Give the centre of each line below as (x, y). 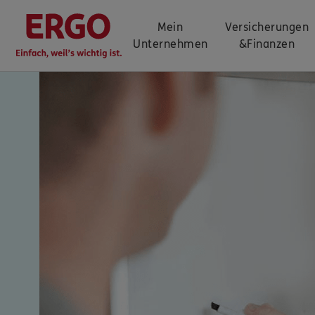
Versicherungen (267, 27)
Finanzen (271, 44)
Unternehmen (171, 44)
